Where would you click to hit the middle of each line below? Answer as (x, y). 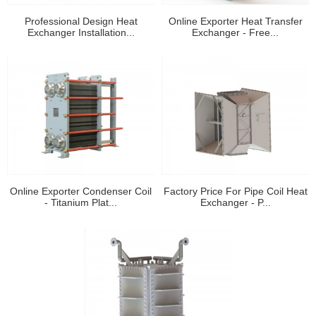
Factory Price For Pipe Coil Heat (235, 192)
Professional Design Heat (81, 22)
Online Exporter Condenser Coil (81, 192)
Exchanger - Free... (235, 33)
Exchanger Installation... (81, 33)
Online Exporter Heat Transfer (235, 22)
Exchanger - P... (235, 203)
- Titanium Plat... (81, 203)
